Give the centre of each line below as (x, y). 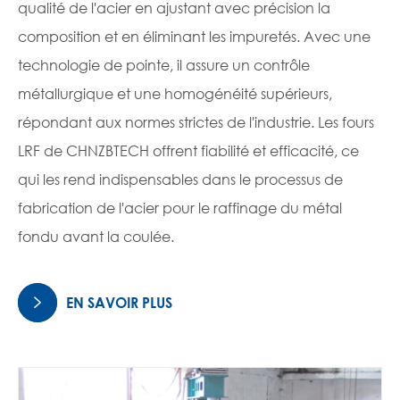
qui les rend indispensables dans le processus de (180, 179)
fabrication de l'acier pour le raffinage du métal (180, 208)
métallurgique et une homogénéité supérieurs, (175, 94)
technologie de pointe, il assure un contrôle (164, 65)
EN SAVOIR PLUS (117, 303)
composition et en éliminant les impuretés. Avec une (194, 37)
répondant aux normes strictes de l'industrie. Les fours (196, 122)
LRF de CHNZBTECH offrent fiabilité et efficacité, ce (188, 151)
